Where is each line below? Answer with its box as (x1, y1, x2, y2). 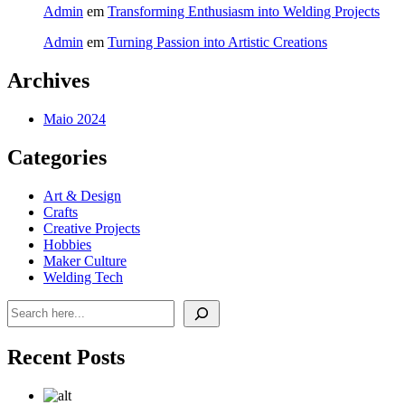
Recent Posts (7, 344, 125, 369)
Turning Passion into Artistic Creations (108, 34, 327, 51)
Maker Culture (43, 252, 127, 268)
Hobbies (43, 236, 91, 252)
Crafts (43, 203, 78, 220)
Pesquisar (6, 298, 61, 315)
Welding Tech (43, 268, 123, 285)
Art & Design (43, 187, 121, 203)
